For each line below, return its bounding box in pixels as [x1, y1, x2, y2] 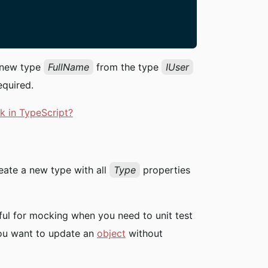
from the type [93, 60, 162, 73]
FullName [47, 60, 89, 73]
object [96, 227, 126, 239]
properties [139, 163, 190, 176]
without [125, 227, 163, 239]
